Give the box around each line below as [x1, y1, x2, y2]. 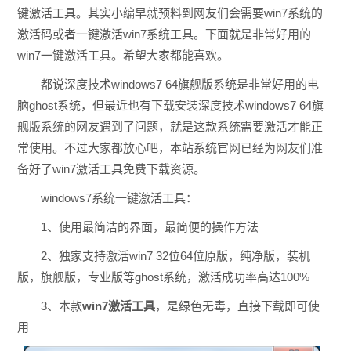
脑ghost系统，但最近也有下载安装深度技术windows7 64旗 [16, 98, 324, 112]
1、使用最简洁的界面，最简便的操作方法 [16, 219, 259, 233]
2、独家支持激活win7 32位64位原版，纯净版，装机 [16, 248, 310, 262]
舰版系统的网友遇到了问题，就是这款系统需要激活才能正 [16, 119, 323, 133]
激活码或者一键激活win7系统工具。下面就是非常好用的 [16, 27, 311, 41]
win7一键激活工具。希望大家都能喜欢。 [16, 48, 229, 62]
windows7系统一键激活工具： [16, 190, 197, 204]
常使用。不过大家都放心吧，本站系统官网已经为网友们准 [16, 140, 323, 154]
